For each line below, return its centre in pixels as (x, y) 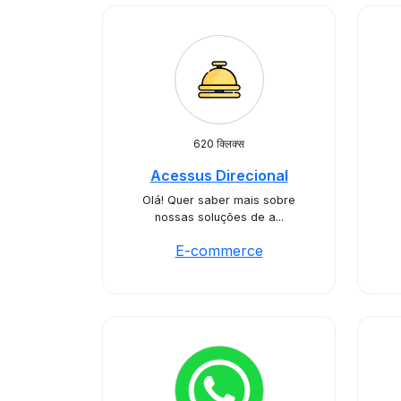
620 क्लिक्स (219, 144)
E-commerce (219, 251)
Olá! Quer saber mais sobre (219, 200)
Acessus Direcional (219, 175)
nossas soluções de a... (219, 217)
